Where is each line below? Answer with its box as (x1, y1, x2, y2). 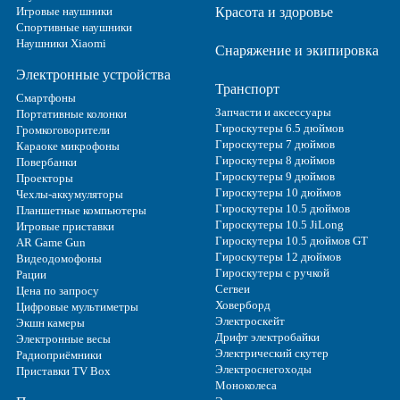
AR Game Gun (16, 235, 86, 249)
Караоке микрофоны (16, 138, 120, 153)
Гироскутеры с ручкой (214, 265, 329, 279)
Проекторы (16, 171, 73, 185)
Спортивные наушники (16, 20, 132, 34)
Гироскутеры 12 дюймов (214, 249, 341, 263)
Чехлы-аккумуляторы (16, 187, 123, 201)
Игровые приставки (16, 219, 114, 233)
